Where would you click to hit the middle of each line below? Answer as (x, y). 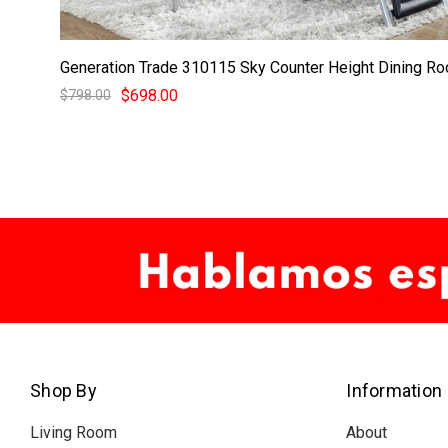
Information (394, 391)
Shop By (63, 391)
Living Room (73, 433)
